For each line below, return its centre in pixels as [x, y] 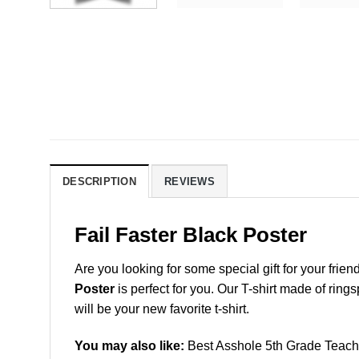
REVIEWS [190, 182]
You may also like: [129, 345]
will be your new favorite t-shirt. [162, 309]
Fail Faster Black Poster [191, 235]
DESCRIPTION [99, 182]
